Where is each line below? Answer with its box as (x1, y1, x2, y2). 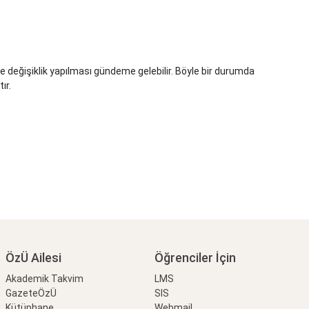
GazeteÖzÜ (5, 288, 57, 299)
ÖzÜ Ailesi (5, 250, 61, 266)
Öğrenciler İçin (154, 250, 237, 266)
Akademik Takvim (5, 273, 83, 285)
